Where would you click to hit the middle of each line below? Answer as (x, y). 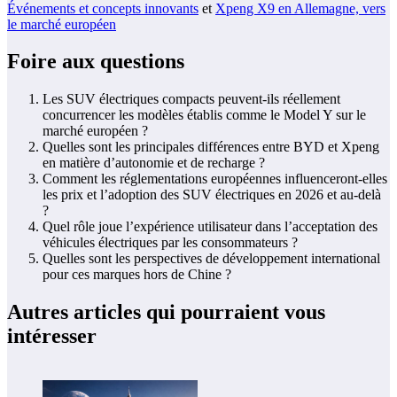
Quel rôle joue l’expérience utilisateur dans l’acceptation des (210, 227)
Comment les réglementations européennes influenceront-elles (215, 179)
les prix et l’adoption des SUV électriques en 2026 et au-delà (212, 195)
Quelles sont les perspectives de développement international (211, 259)
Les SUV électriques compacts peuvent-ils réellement (191, 99)
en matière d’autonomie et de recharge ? (154, 163)
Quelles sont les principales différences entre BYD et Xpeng (211, 147)
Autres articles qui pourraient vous (166, 312)
